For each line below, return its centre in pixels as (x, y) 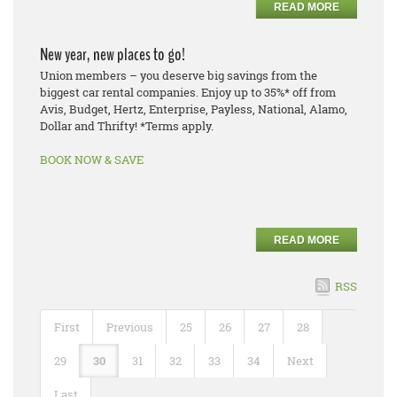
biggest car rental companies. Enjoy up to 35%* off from (188, 92)
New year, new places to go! (113, 54)
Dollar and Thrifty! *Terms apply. (128, 125)
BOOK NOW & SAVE (92, 159)
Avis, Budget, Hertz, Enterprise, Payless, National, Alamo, (194, 109)
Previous (130, 327)
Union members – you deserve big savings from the (179, 75)
